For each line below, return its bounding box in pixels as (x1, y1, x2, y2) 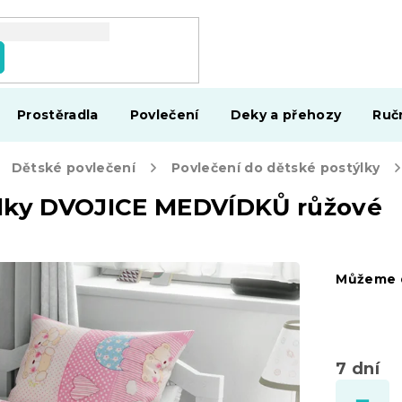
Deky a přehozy (230, 107, 342, 123)
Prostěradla (17, 107, 99, 123)
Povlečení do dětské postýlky (171, 160, 380, 176)
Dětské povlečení (11, 160, 136, 176)
